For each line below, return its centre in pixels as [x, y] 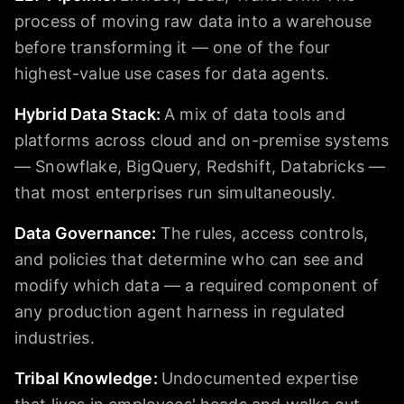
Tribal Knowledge [84, 379]
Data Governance [83, 234]
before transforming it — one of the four [173, 48]
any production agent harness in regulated [180, 312]
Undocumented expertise [260, 379]
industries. [55, 338]
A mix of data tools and [255, 115]
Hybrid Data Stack [85, 115]
